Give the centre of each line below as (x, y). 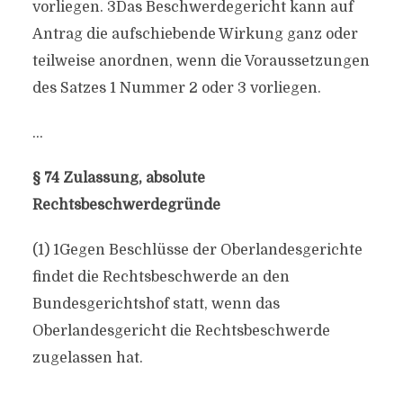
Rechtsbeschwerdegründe (126, 205)
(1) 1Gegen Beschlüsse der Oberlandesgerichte (197, 250)
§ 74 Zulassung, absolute (118, 178)
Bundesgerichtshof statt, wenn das (156, 304)
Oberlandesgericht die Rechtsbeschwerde (181, 331)
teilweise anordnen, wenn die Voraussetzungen (201, 61)
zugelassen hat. (87, 358)
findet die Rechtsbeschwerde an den (161, 277)
